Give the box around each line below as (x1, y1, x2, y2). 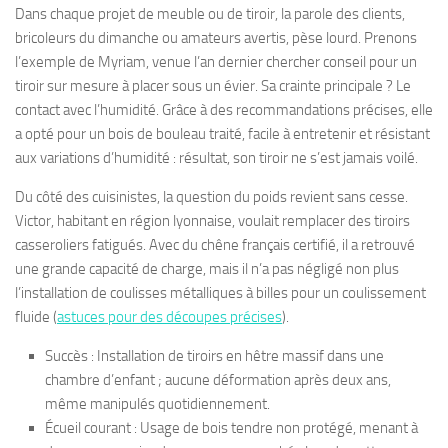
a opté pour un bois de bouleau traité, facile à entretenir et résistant (15, 124, 430, 143)
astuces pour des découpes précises (57, 307, 282, 326)
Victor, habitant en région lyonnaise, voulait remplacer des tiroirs (15, 211, 410, 230)
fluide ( (15, 307, 57, 326)
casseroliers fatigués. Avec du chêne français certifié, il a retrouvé (15, 235, 415, 254)
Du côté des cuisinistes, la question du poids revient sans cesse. (15, 187, 408, 206)
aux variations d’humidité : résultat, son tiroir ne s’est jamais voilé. (15, 148, 418, 167)
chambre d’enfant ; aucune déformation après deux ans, (45, 370, 391, 389)
